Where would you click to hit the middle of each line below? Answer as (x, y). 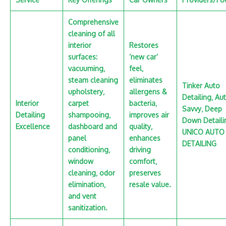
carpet (78, 103)
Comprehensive (93, 22)
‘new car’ (144, 57)
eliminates (146, 80)
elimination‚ (87, 184)
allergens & (148, 92)
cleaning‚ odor (92, 173)
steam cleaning (93, 80)
